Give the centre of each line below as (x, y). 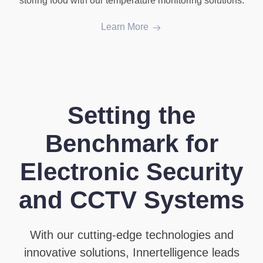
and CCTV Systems (131, 200)
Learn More (125, 27)
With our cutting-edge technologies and (131, 235)
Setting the (131, 116)
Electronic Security (131, 172)
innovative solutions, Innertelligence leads (131, 253)
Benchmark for (131, 144)
